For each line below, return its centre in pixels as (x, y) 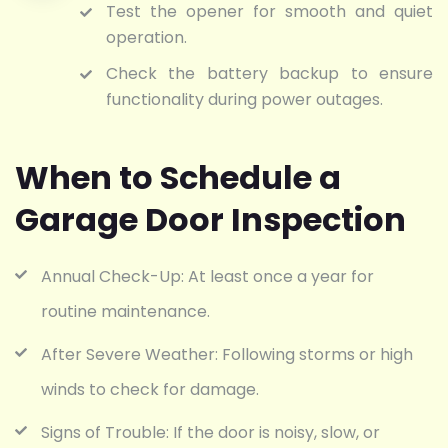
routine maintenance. (125, 312)
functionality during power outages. (244, 100)
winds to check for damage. (150, 390)
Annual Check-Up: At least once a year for (207, 277)
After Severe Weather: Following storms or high (227, 355)
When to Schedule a (178, 178)
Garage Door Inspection (210, 220)
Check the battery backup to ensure (269, 74)
